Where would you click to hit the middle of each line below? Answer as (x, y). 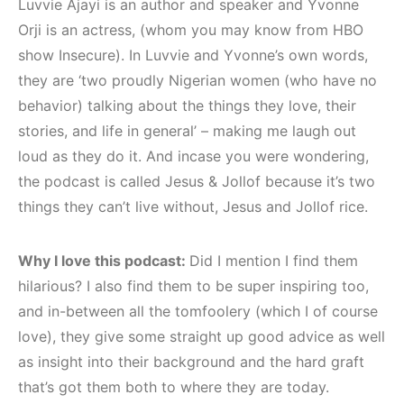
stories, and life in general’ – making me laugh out (187, 131)
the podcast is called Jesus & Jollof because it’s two (197, 182)
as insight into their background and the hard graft (191, 362)
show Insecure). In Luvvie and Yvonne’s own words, (193, 55)
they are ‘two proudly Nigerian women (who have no (197, 81)
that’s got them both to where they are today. (174, 387)
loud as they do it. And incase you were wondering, (193, 156)
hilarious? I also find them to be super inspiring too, (193, 286)
